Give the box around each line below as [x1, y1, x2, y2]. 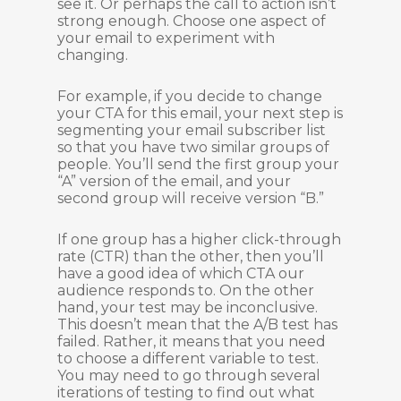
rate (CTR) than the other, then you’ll [57, 248, 324, 265]
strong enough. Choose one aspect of [57, 13, 326, 30]
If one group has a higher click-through [57, 231, 341, 248]
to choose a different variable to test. [57, 350, 319, 367]
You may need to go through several [57, 367, 320, 384]
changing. [57, 47, 128, 64]
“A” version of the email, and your [57, 173, 291, 190]
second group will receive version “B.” [57, 190, 324, 207]
